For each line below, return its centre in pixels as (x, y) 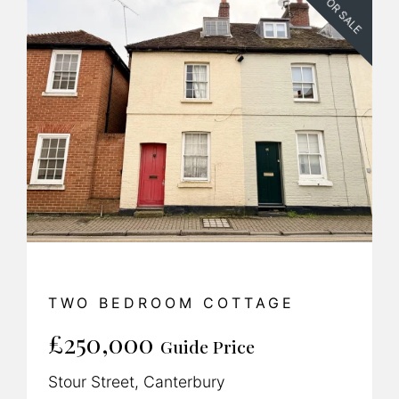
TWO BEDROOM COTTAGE (171, 303)
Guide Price (208, 347)
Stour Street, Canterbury (137, 382)
